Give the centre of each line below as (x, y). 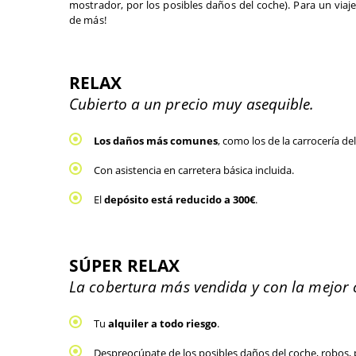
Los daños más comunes (156, 141)
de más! (89, 20)
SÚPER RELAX (125, 265)
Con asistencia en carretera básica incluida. (195, 170)
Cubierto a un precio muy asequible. (194, 104)
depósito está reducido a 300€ (180, 199)
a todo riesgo (184, 323)
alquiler (130, 323)
